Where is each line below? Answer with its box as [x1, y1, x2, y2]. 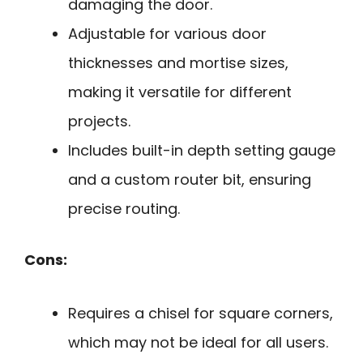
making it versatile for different [68, 81, 292, 102]
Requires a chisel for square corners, [68, 303, 333, 324]
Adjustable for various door [68, 23, 267, 44]
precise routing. [68, 198, 180, 219]
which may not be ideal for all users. [68, 332, 328, 353]
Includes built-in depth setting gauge [68, 139, 335, 160]
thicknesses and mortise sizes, [68, 52, 288, 73]
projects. [68, 110, 130, 131]
